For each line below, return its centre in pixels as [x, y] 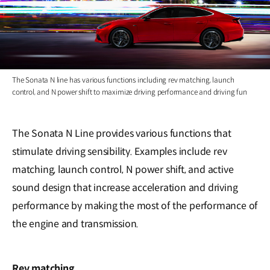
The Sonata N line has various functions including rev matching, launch [123, 80]
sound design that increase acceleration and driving [125, 188]
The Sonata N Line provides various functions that [122, 134]
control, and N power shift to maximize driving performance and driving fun [130, 92]
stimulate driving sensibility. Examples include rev [120, 152]
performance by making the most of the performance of [135, 206]
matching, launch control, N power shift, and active [123, 170]
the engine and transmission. [76, 224]
